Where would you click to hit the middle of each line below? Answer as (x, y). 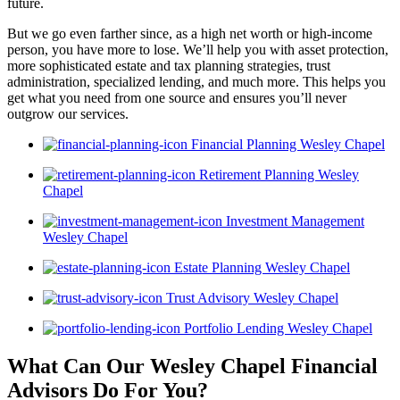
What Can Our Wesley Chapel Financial (192, 366)
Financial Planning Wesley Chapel (288, 144)
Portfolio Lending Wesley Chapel (278, 328)
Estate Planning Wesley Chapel (262, 267)
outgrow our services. (68, 113)
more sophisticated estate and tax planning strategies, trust (169, 65)
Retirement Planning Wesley (279, 174)
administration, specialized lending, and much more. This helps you (196, 81)
